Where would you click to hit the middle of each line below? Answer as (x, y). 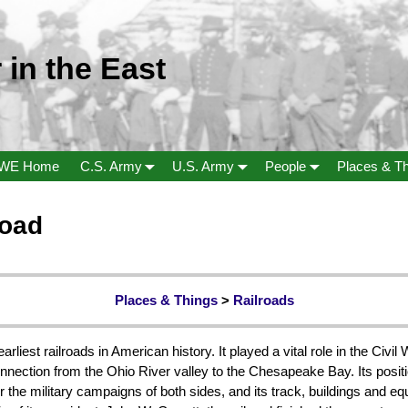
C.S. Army (111, 166)
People (286, 166)
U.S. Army (204, 166)
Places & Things (166, 300)
